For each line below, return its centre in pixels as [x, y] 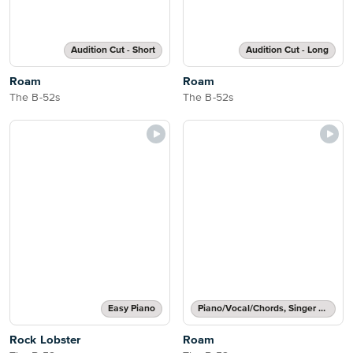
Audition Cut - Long [287, 50]
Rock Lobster [45, 340]
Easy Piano [132, 309]
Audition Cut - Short [113, 50]
